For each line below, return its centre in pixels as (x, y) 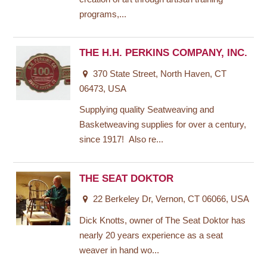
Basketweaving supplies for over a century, (163, 125)
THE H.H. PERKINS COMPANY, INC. (164, 53)
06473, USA (103, 89)
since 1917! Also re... (122, 140)
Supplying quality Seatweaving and (147, 110)
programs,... (103, 15)
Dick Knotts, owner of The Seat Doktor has (122, 220)
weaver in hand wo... (119, 250)
